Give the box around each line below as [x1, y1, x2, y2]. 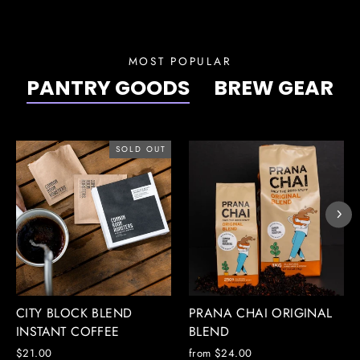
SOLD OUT [116, 142, 166, 155]
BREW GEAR [214, 72, 333, 102]
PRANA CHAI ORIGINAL [189, 303, 333, 322]
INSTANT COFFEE [16, 321, 120, 341]
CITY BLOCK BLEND [16, 303, 133, 322]
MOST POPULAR [128, 52, 232, 69]
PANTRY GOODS [27, 72, 190, 102]
